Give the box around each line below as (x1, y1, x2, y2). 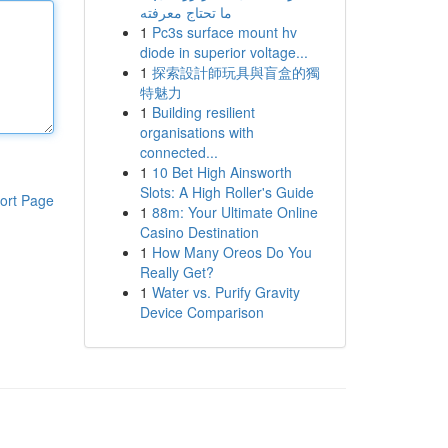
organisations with (139, 122, 254, 142)
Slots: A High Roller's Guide (139, 182, 314, 202)
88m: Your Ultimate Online (151, 202, 318, 222)
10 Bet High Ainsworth (151, 162, 292, 182)
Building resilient (151, 102, 255, 122)
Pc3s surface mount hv (151, 22, 297, 42)
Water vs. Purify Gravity (151, 282, 300, 302)
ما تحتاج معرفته (139, 2, 232, 22)
